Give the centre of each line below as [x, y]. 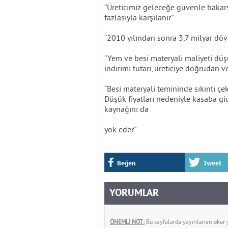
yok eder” [121, 129]
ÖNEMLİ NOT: [127, 222]
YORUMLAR [134, 193]
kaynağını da [126, 109]
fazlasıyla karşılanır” [139, 17]
